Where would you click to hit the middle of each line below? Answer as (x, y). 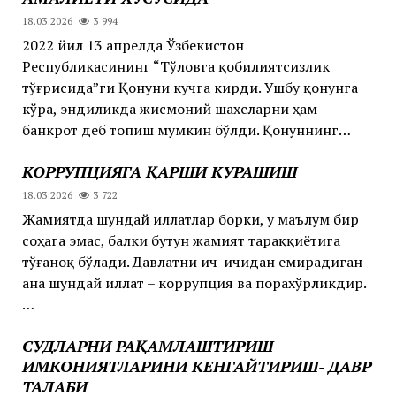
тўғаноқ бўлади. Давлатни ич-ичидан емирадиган (192, 261)
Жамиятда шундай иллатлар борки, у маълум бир (190, 219)
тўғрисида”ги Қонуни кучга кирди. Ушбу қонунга (190, 87)
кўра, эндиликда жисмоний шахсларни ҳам (169, 108)
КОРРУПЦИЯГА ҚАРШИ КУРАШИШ (159, 171)
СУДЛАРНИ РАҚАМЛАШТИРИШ (147, 345)
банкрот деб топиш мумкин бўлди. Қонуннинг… (186, 129)
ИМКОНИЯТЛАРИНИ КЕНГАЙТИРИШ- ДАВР (196, 366)
